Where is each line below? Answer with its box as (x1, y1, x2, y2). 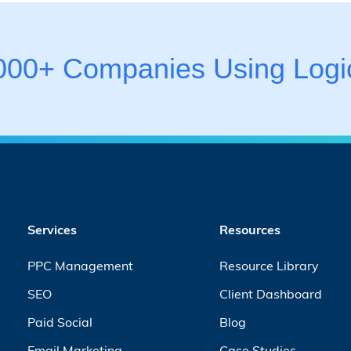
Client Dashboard (219, 285, 322, 302)
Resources (219, 221, 280, 237)
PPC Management (27, 257, 133, 273)
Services (27, 221, 77, 237)
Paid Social (27, 313, 92, 330)
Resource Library (219, 257, 319, 273)
